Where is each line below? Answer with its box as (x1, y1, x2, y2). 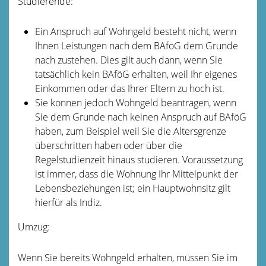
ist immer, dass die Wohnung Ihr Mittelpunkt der (34, 167, 238, 180)
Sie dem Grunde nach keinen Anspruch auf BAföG (34, 110, 246, 123)
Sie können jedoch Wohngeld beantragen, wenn (34, 96, 236, 109)
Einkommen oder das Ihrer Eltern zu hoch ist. (34, 81, 224, 95)
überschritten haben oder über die (34, 138, 182, 152)
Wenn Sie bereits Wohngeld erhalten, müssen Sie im (18, 251, 237, 264)
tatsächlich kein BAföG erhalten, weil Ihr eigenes (34, 67, 237, 81)
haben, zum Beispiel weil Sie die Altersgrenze (34, 124, 226, 138)
